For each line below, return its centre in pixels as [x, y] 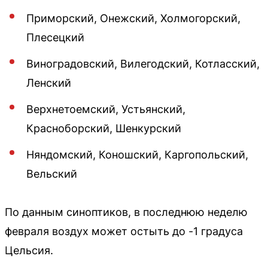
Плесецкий [55, 37]
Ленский [49, 83]
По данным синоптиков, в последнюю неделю [126, 212]
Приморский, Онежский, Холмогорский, [133, 18]
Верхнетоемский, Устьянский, [106, 109]
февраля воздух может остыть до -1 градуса [124, 231]
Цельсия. [29, 250]
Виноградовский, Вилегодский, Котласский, [143, 63]
